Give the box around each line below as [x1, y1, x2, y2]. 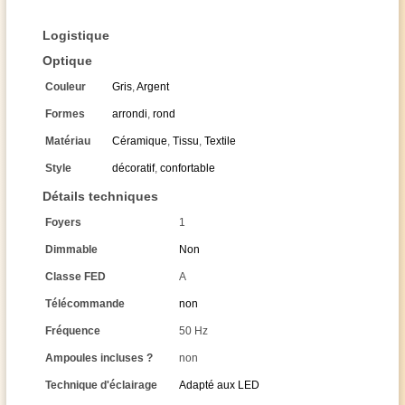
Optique [42, 53, 92, 68]
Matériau [45, 135, 90, 147]
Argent [137, 80, 169, 93]
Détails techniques [42, 189, 158, 203]
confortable [160, 162, 215, 174]
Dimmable [45, 243, 98, 256]
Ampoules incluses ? [45, 352, 153, 364]
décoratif [112, 162, 155, 174]
